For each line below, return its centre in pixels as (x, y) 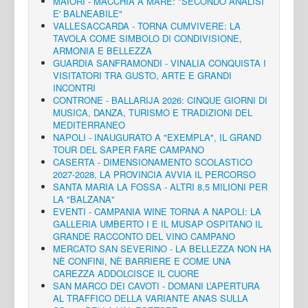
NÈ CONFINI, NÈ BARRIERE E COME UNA (142, 261)
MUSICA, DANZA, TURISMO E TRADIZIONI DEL (153, 113)
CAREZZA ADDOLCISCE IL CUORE (126, 274)
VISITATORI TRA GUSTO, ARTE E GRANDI (142, 76)
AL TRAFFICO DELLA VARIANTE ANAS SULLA (151, 298)
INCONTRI (74, 88)
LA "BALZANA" (84, 199)
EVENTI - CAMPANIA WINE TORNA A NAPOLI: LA (157, 212)
